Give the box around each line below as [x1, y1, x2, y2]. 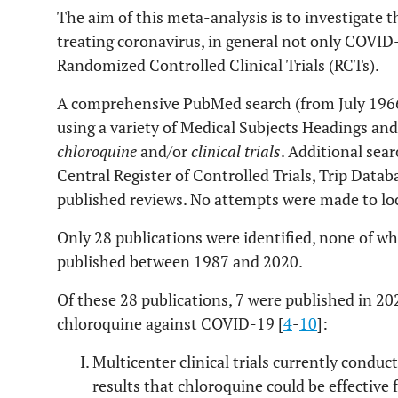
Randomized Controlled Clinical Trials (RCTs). [57, 54, 379, 76]
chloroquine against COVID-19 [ [57, 313, 283, 334]
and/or [137, 140, 191, 162]
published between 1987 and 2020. [57, 251, 303, 272]
